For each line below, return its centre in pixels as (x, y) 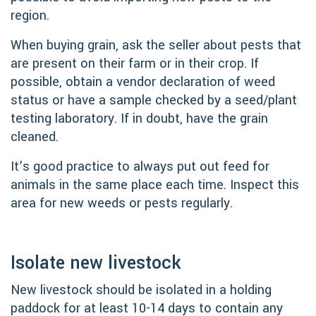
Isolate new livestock (96, 263)
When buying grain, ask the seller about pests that (156, 45)
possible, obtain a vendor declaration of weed (143, 81)
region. (30, 15)
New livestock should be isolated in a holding (141, 290)
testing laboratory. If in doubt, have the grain (139, 118)
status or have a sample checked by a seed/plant (154, 100)
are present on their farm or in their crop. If (135, 63)
